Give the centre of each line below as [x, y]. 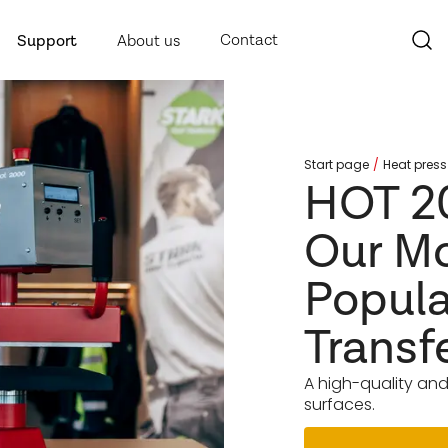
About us [148, 41]
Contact [249, 40]
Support [47, 41]
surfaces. [339, 404]
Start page [336, 164]
